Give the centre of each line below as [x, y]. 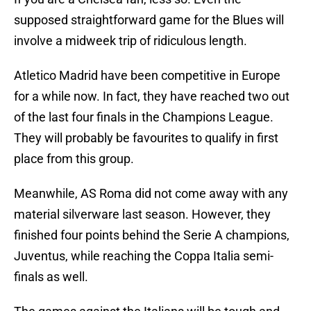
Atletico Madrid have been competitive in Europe [147, 76]
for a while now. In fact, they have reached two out [152, 96]
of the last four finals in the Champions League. [144, 117]
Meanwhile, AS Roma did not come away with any [151, 194]
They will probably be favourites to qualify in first [146, 138]
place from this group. [74, 159]
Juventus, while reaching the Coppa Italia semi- [144, 256]
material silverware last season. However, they [142, 215]
